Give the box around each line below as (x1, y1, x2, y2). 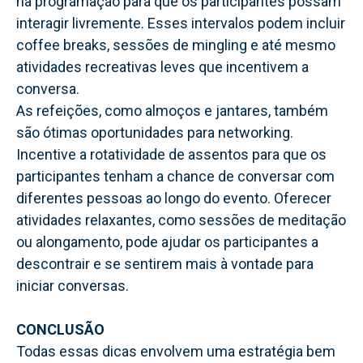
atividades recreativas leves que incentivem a (16, 58, 309, 75)
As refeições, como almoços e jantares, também (16, 101, 328, 119)
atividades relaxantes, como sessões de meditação (16, 211, 346, 228)
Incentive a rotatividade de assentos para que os (16, 145, 327, 163)
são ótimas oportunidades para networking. (16, 123, 293, 141)
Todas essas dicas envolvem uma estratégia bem (16, 342, 335, 360)
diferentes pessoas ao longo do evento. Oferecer (16, 189, 331, 207)
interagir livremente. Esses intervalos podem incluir (16, 14, 345, 32)
